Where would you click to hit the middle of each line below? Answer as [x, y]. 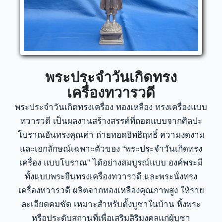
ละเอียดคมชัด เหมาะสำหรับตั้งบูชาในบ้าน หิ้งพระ [111, 205]
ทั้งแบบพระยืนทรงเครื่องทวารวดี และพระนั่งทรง [111, 177]
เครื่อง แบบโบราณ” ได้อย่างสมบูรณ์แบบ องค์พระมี [111, 163]
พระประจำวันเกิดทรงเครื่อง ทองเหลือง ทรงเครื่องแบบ [111, 108]
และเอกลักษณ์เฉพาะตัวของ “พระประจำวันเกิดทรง [111, 149]
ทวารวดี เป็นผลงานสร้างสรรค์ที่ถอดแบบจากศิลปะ [111, 121]
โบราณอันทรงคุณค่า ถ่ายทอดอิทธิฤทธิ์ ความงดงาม [111, 135]
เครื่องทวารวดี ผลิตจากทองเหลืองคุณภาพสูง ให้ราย [111, 191]
